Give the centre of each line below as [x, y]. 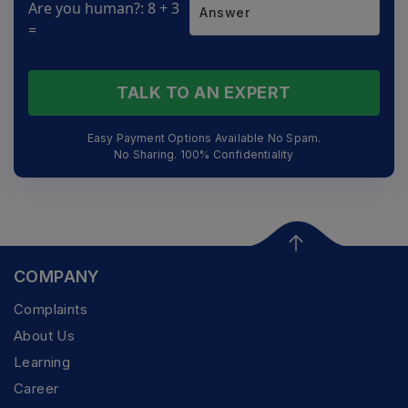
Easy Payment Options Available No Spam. [204, 138]
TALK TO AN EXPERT [204, 92]
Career [36, 388]
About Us [45, 335]
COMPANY [57, 276]
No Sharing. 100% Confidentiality [204, 154]
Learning [42, 362]
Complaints [51, 309]
